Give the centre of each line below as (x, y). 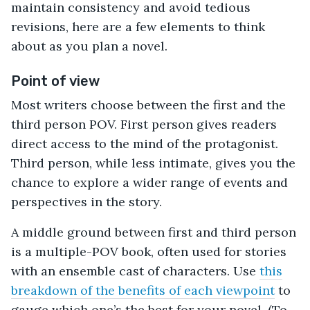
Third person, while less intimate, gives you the (153, 163)
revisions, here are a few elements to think (138, 27)
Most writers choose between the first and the (148, 105)
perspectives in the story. (86, 202)
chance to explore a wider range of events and (149, 183)
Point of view (55, 81)
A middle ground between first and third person (154, 232)
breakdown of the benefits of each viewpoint (143, 291)
